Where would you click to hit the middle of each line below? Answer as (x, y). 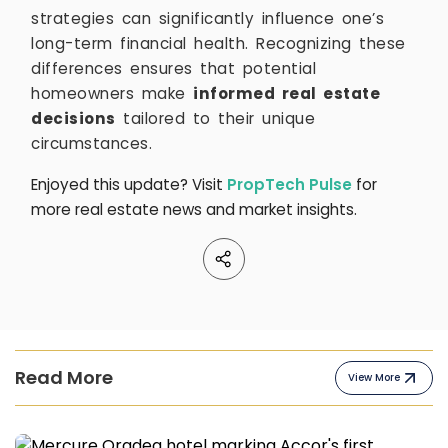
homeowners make (112, 94)
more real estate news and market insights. (194, 209)
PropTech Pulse (289, 184)
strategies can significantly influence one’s (207, 19)
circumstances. (91, 144)
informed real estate (286, 94)
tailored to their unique (215, 119)
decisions (73, 119)
